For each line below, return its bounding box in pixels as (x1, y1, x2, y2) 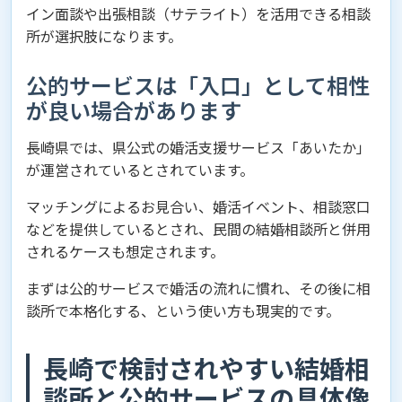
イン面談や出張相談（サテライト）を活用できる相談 (26, 3, 371, 24)
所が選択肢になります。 (26, 25, 182, 47)
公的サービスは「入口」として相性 (26, 69, 370, 100)
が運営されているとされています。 (26, 159, 254, 180)
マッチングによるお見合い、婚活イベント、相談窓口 (26, 196, 371, 217)
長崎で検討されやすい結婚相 (43, 350, 370, 386)
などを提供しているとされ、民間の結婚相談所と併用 (26, 218, 371, 240)
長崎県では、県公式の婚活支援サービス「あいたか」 (26, 136, 371, 158)
